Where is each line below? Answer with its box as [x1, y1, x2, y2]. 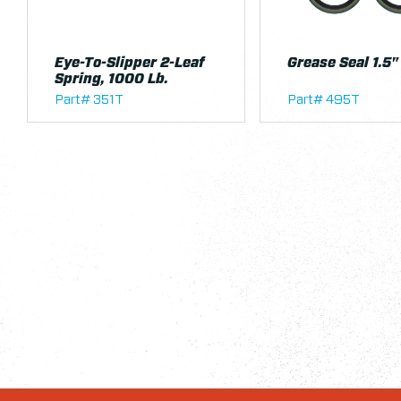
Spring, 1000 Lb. [55, 72, 168, 86]
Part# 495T [287, 92, 360, 107]
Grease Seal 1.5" [287, 55, 397, 70]
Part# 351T [55, 92, 124, 107]
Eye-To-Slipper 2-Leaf [55, 55, 204, 70]
